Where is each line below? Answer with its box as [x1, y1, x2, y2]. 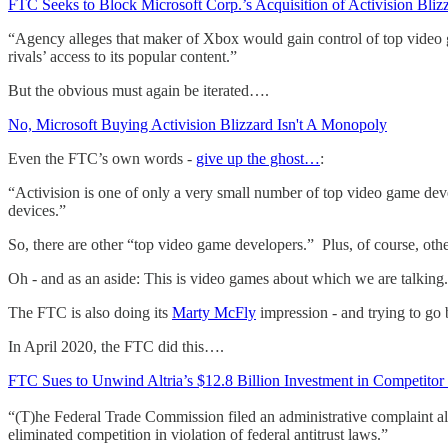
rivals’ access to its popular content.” [8, 48, 237, 66]
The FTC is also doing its [8, 304, 172, 322]
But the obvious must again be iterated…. [8, 82, 269, 100]
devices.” [8, 202, 66, 220]
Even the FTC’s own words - [8, 150, 196, 168]
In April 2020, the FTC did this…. [8, 338, 224, 356]
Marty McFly [172, 304, 256, 322]
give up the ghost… [196, 150, 320, 168]
